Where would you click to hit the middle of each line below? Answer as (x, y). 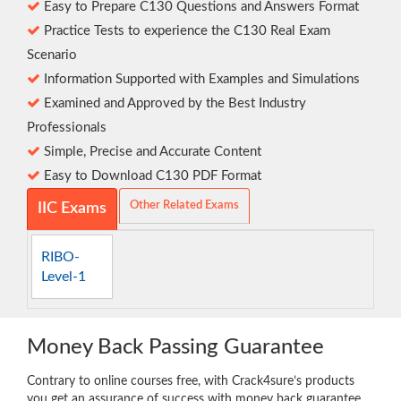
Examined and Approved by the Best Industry (173, 104)
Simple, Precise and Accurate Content (151, 152)
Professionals (67, 128)
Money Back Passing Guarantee (175, 347)
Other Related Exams (184, 206)
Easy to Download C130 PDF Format (151, 176)
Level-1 (63, 276)
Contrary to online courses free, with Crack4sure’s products (191, 381)
